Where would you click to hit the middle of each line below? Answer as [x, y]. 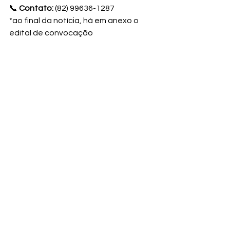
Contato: [36, 8]
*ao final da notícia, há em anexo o [75, 21]
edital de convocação [52, 33]
